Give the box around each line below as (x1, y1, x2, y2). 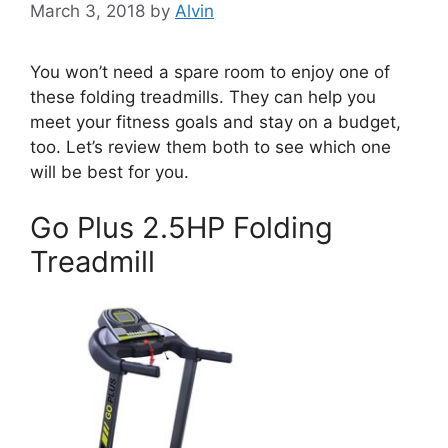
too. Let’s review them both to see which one (30, 137, 391, 157)
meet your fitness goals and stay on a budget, (30, 112, 401, 132)
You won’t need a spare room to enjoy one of (30, 62, 390, 82)
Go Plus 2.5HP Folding (30, 209, 333, 245)
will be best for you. (30, 162, 189, 182)
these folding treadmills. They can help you (30, 87, 376, 107)
